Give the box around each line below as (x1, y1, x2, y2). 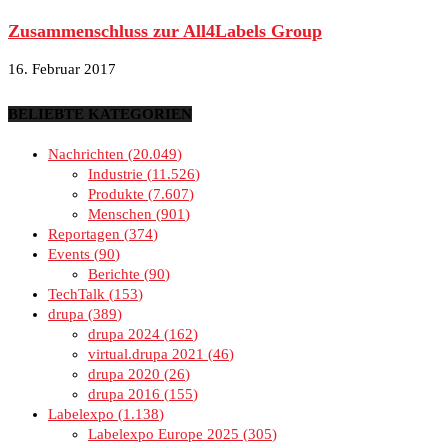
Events (48, 245, 90, 262)
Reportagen (48, 225, 120, 242)
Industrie (88, 165, 143, 182)
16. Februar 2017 (8, 60, 116, 77)
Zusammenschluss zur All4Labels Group (8, 21, 322, 42)
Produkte (88, 185, 144, 202)
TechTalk (48, 285, 105, 302)
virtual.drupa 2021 (88, 345, 204, 362)
